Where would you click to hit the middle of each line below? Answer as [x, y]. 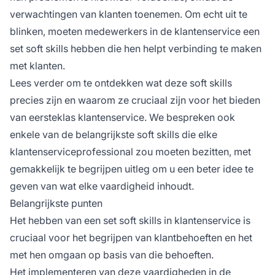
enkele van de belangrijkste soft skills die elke [114, 134]
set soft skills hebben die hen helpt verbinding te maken [136, 48]
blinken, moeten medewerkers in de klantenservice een [135, 31]
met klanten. [37, 65]
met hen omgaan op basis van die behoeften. [112, 254]
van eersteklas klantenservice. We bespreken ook [122, 117]
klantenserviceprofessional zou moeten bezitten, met [130, 151]
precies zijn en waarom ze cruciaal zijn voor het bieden [135, 100]
